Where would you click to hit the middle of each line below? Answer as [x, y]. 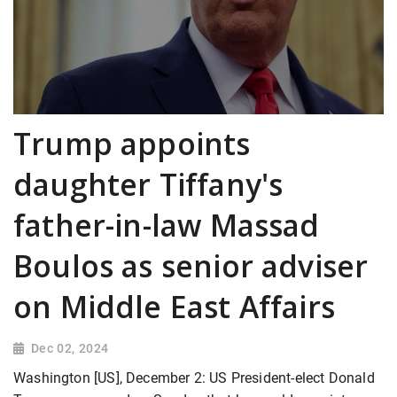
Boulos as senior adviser [191, 266]
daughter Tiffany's [148, 185]
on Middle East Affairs [174, 307]
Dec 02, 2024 [70, 349]
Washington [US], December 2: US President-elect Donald [194, 378]
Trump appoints [132, 144]
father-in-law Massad [167, 226]
